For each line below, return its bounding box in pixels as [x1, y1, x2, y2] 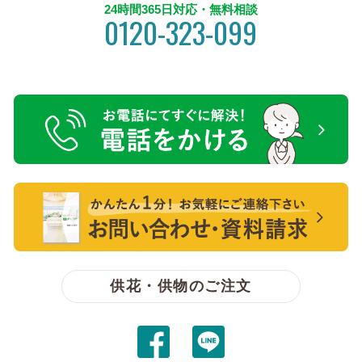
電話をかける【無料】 [14, 161, 93, 175]
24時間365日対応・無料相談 [103, 2, 258, 17]
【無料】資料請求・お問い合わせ [43, 249, 162, 263]
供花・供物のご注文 [110, 277, 252, 295]
